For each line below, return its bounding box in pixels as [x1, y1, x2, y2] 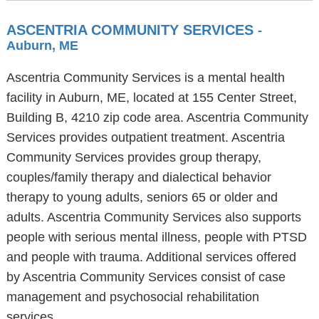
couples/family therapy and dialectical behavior [6, 170, 271, 184]
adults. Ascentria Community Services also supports [6, 210, 301, 224]
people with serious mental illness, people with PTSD [6, 230, 307, 244]
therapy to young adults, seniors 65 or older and [6, 190, 278, 204]
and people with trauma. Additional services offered [6, 250, 296, 264]
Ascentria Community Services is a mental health [6, 70, 285, 85]
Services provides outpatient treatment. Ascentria [6, 130, 285, 145]
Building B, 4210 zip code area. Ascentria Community [6, 110, 308, 125]
